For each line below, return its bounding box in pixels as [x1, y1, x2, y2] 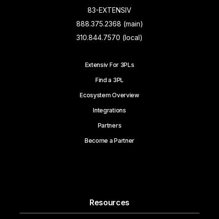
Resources [89, 197, 130, 208]
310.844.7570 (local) [76, 33, 143, 42]
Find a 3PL [95, 76, 124, 84]
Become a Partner [85, 137, 134, 145]
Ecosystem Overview [80, 91, 139, 99]
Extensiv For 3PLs [85, 61, 134, 69]
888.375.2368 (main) [76, 20, 143, 28]
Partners [97, 122, 122, 130]
